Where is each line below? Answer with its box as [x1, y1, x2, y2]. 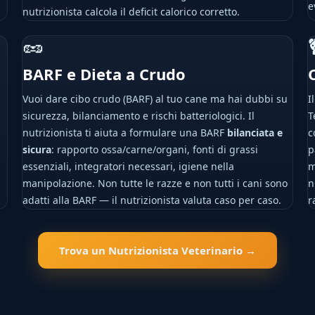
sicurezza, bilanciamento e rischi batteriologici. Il [22, 109, 255, 122]
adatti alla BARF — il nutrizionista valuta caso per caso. [22, 193, 281, 207]
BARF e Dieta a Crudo [22, 63, 186, 84]
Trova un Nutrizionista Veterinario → [59, 243, 256, 257]
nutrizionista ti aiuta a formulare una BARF [22, 126, 227, 139]
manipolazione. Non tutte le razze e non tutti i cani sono [22, 176, 288, 190]
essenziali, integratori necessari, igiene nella [22, 160, 234, 173]
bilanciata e [226, 126, 283, 139]
